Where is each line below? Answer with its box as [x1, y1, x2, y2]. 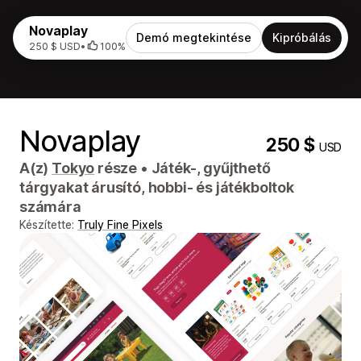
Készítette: [19, 218, 77, 231]
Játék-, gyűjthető [147, 160, 271, 176]
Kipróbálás [272, 31, 331, 44]
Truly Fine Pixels [77, 218, 163, 231]
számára [19, 198, 81, 215]
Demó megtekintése [136, 31, 251, 44]
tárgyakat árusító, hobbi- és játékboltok [19, 179, 294, 196]
